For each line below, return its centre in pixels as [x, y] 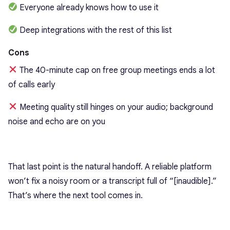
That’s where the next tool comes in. [75, 195]
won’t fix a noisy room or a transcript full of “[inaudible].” [112, 181]
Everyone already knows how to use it [89, 7]
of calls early [33, 84]
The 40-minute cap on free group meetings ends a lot [117, 70]
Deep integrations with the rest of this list [95, 30]
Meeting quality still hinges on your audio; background [116, 107]
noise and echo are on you [57, 121]
